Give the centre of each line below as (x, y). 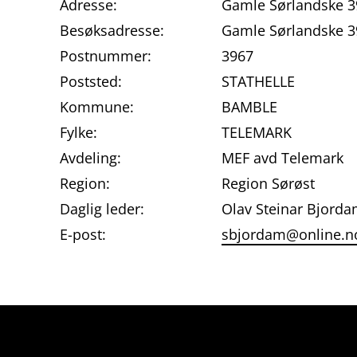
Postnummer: (106, 55)
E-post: (83, 234)
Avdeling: (90, 157)
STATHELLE (258, 81)
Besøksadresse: (112, 30)
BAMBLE (249, 106)
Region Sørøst (268, 183)
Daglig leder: (102, 208)
